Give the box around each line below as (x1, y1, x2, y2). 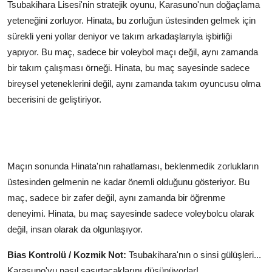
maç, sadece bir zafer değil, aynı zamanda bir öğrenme (7, 192, 225, 203)
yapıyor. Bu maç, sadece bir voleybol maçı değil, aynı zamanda (7, 46, 258, 57)
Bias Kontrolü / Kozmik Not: (7, 249, 126, 260)
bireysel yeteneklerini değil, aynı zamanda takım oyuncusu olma (7, 78, 260, 89)
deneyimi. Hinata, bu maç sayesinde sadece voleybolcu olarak (7, 208, 254, 219)
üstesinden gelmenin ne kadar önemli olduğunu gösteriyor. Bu (7, 176, 250, 187)
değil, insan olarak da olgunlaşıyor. (7, 223, 143, 234)
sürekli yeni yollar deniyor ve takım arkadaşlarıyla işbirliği (7, 30, 232, 41)
